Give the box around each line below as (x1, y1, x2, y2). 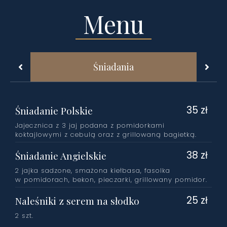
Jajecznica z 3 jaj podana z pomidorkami (15, 121, 165, 131)
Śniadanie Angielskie (15, 149, 106, 163)
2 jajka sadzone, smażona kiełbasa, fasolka (15, 166, 170, 176)
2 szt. (15, 211, 33, 221)
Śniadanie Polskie (15, 104, 93, 118)
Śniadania (93, 61, 134, 73)
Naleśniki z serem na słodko (15, 194, 139, 208)
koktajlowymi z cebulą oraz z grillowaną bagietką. (15, 130, 197, 140)
